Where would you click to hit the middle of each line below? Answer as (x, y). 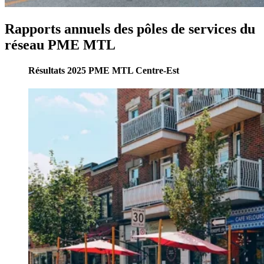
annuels (87, 29)
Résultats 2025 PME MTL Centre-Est (104, 70)
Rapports (33, 29)
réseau (24, 44)
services (212, 29)
